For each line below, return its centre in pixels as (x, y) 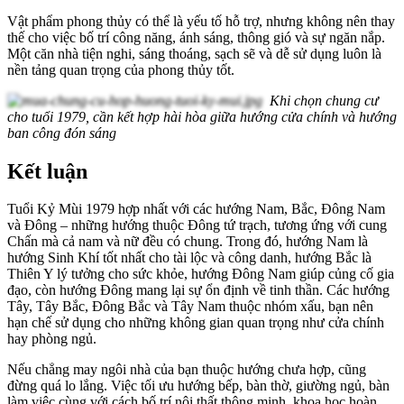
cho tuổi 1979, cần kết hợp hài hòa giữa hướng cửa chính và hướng (202, 116)
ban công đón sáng (62, 133)
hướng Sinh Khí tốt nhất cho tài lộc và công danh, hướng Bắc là (189, 258)
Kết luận (47, 171)
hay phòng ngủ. (52, 339)
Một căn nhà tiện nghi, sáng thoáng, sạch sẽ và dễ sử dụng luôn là (194, 53)
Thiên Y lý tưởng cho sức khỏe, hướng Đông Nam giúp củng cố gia (201, 274)
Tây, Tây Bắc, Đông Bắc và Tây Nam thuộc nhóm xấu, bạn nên (190, 307)
